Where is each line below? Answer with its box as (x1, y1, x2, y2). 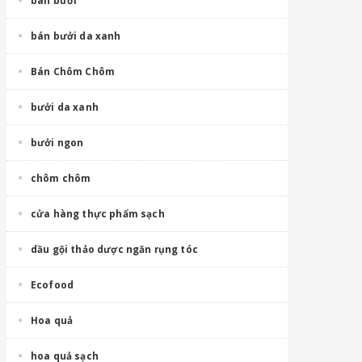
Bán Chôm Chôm (31, 65, 116, 78)
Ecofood (31, 278, 74, 291)
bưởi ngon (31, 136, 84, 149)
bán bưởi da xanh (31, 29, 121, 42)
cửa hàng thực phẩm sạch (31, 207, 165, 220)
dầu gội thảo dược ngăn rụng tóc (31, 242, 198, 255)
